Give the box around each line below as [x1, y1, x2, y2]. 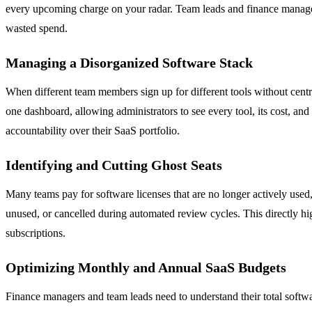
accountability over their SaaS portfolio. [6, 124, 180, 136]
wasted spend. [6, 22, 68, 34]
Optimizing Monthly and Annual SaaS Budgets [6, 259, 286, 275]
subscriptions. [6, 226, 65, 239]
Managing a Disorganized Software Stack [6, 54, 253, 70]
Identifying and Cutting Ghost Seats [6, 157, 222, 173]
